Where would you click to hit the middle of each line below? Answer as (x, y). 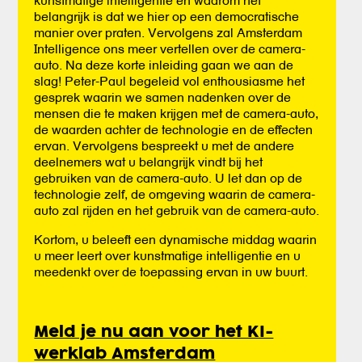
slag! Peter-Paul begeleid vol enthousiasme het (170, 80)
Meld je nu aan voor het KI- (154, 332)
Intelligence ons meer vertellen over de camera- (170, 48)
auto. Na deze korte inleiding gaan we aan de (164, 64)
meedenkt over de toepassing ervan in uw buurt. (171, 271)
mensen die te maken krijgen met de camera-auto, (177, 113)
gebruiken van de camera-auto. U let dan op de (168, 177)
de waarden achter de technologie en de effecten (174, 129)
